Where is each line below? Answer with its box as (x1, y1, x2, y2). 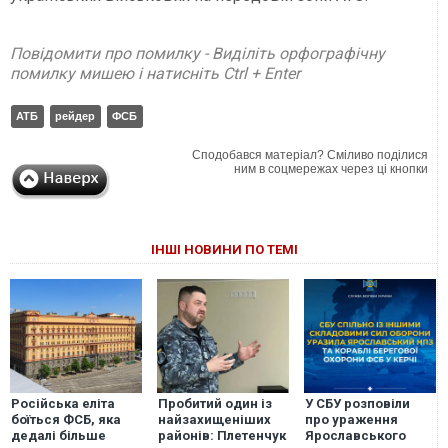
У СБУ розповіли (304, 396, 410, 412)
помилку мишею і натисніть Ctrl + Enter (10, 63, 300, 83)
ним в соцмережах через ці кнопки (234, 161, 429, 176)
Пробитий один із (157, 396, 272, 412)
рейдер (55, 109, 95, 122)
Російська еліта (11, 396, 115, 412)
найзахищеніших (157, 412, 271, 428)
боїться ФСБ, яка (11, 412, 121, 428)
